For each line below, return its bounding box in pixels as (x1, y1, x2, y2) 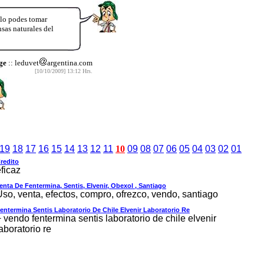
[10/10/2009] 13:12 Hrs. (34, 67, 93, 74)
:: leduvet (6, 58, 39, 67)
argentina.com (47, 58, 93, 67)
